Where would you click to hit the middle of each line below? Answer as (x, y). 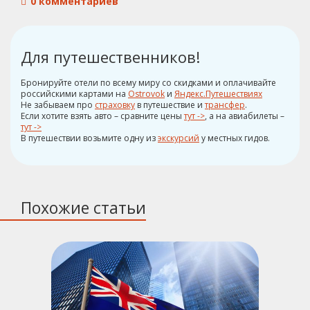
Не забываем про (58, 104)
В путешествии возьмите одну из (89, 138)
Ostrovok (146, 93)
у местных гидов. (235, 138)
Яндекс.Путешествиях (218, 93)
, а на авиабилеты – (245, 116)
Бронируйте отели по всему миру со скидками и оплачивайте (148, 82)
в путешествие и (170, 104)
